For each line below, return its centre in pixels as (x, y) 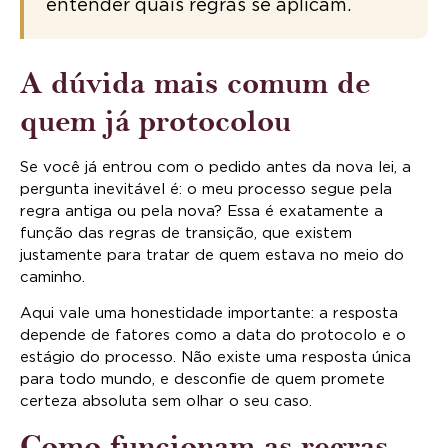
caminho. (52, 277)
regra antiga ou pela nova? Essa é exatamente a (201, 211)
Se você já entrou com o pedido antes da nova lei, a (215, 167)
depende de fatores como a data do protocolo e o (213, 336)
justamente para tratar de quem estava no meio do (212, 255)
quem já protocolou (155, 121)
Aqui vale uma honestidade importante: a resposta (209, 314)
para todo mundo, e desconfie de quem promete (202, 380)
